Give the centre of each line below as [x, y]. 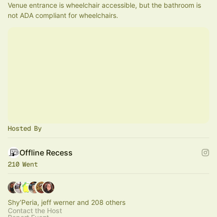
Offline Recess [46, 153]
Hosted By [25, 128]
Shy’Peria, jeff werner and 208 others [67, 202]
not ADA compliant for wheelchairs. [63, 15]
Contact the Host [35, 210]
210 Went [23, 164]
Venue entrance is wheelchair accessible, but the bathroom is [104, 5]
